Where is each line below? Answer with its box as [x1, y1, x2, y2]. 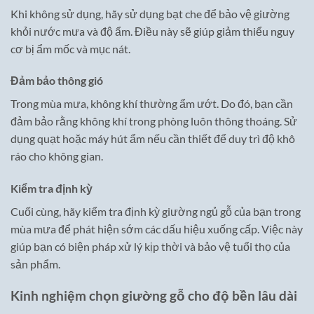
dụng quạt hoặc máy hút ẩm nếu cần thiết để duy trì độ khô [11, 132, 295, 146]
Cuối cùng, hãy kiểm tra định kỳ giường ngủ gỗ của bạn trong [11, 205, 301, 219]
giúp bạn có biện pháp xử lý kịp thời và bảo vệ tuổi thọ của [11, 240, 290, 254]
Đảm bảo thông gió [11, 74, 103, 88]
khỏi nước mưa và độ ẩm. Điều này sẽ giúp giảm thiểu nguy [11, 24, 294, 38]
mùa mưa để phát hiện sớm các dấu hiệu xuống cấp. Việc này [11, 222, 303, 236]
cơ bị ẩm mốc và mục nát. [11, 41, 130, 55]
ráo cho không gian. [11, 149, 103, 163]
